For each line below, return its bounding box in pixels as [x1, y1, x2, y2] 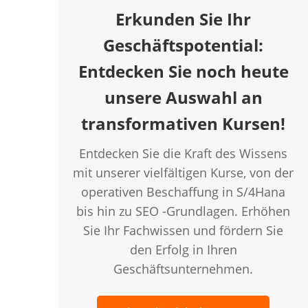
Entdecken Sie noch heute [78, 60, 289, 82]
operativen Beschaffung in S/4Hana [81, 184, 286, 200]
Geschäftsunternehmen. [113, 261, 254, 277]
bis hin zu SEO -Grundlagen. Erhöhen [76, 203, 291, 219]
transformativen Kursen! [81, 112, 286, 135]
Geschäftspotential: [103, 34, 264, 56]
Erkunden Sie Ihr [115, 8, 252, 30]
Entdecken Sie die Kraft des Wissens [79, 145, 288, 162]
